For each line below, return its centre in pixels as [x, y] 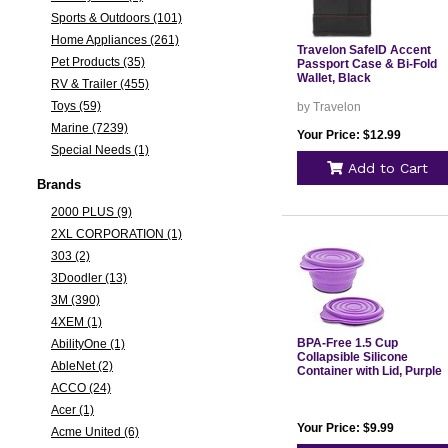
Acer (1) [72, 410]
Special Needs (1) [99, 150]
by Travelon [328, 107]
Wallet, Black [333, 78]
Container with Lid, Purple [369, 371]
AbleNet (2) [81, 366]
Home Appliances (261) [114, 40]
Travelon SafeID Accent [363, 50]
